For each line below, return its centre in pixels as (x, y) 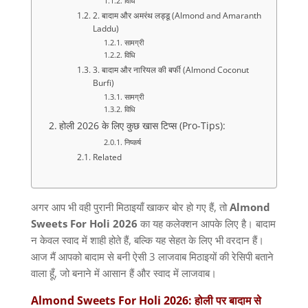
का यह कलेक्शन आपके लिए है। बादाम (206, 224)
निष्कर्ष (132, 142)
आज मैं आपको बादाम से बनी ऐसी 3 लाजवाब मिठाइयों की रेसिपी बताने (152, 257)
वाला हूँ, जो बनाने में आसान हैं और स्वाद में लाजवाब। (123, 273)
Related (107, 157)
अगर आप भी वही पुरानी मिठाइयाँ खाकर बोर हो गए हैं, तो (130, 207)
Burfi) (103, 83)
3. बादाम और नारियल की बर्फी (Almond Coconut (170, 70)
